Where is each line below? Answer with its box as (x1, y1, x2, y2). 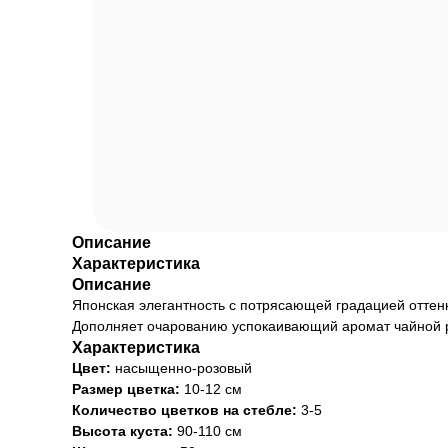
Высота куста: (72, 423, 177, 439)
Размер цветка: (72, 381, 184, 397)
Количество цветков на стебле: (72, 402, 301, 418)
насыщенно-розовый (115, 360, 252, 376)
